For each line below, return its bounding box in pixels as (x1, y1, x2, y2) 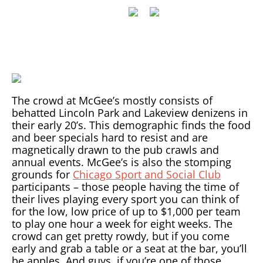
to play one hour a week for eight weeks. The (12, 217, 232, 231)
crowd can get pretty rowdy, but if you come (12, 229, 230, 244)
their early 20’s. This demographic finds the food (12, 118, 251, 133)
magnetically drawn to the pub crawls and (12, 143, 219, 157)
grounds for (12, 167, 73, 182)
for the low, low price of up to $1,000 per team (12, 204, 241, 219)
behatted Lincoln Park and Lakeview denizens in (12, 106, 248, 120)
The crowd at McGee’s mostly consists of (12, 93, 213, 108)
